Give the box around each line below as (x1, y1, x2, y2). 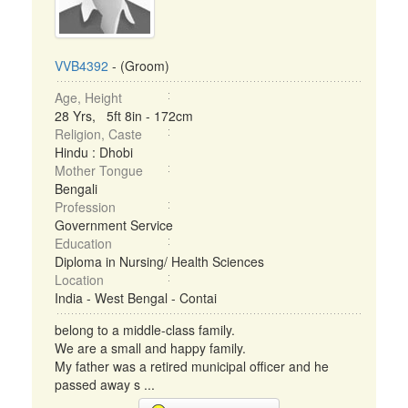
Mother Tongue (55, 161, 143, 179)
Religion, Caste (55, 125, 142, 143)
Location (55, 270, 104, 289)
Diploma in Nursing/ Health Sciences (55, 252, 264, 270)
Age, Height (55, 88, 122, 107)
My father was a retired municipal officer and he (55, 357, 329, 375)
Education (55, 234, 112, 252)
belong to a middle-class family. (55, 321, 235, 339)
